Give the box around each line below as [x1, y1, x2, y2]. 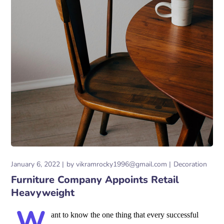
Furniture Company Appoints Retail [11, 173, 179, 187]
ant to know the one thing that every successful [51, 210, 199, 219]
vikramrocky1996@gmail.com [76, 159, 167, 169]
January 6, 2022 [11, 159, 60, 169]
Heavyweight [11, 186, 75, 200]
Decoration [173, 159, 207, 169]
